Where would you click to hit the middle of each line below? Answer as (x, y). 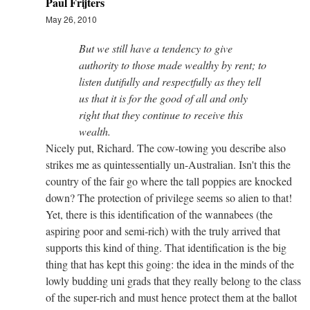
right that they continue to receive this (161, 114)
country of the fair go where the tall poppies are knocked (169, 181)
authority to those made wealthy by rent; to (173, 64)
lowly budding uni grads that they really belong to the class (173, 280)
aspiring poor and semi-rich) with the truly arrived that (163, 230)
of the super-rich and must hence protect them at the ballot (171, 297)
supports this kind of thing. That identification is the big (166, 247)
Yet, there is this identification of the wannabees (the (159, 214)
